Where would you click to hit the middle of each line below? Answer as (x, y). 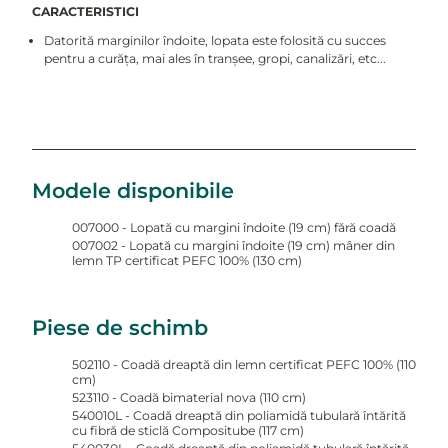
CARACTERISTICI (85, 12)
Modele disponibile (132, 190)
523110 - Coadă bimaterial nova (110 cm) (188, 398)
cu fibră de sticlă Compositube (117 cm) (187, 431)
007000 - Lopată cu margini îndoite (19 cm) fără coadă (233, 227)
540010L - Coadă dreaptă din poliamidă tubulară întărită (238, 416)
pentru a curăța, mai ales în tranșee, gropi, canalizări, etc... (215, 58)
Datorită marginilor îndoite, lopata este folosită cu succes (215, 40)
